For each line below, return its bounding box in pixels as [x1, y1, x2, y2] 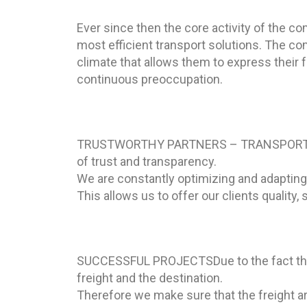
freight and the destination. [77, 271, 223, 285]
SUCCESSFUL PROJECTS [77, 254, 213, 268]
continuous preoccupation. [77, 72, 223, 86]
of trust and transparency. [77, 154, 217, 169]
